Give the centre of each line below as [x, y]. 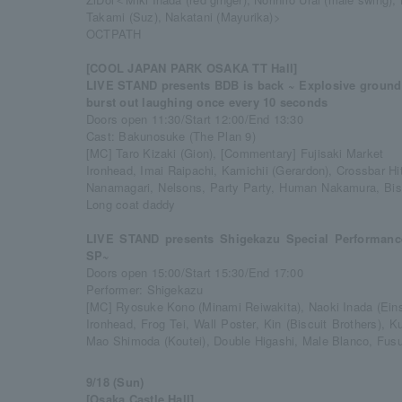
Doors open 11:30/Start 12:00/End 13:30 [195, 119]
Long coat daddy [131, 204]
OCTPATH [114, 34]
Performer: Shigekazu [145, 289]
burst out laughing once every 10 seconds [207, 102]
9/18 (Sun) [115, 382]
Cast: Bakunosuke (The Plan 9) [171, 136]
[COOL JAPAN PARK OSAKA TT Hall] [192, 68]
